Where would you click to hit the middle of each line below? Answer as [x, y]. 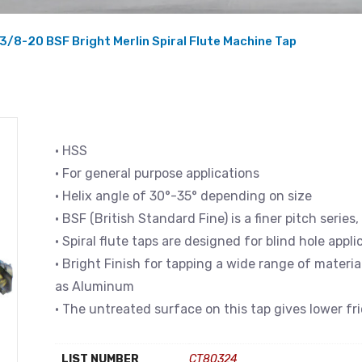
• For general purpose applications [157, 173]
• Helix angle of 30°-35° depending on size [183, 196]
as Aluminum [95, 286]
